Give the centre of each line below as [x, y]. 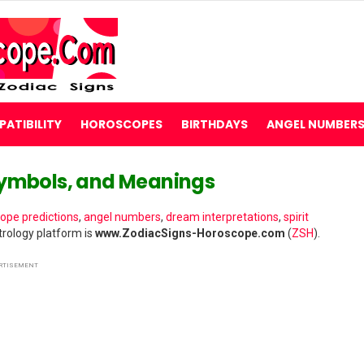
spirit [296, 217]
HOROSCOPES [121, 124]
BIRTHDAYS [214, 124]
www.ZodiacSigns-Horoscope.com [190, 233]
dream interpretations [222, 217]
